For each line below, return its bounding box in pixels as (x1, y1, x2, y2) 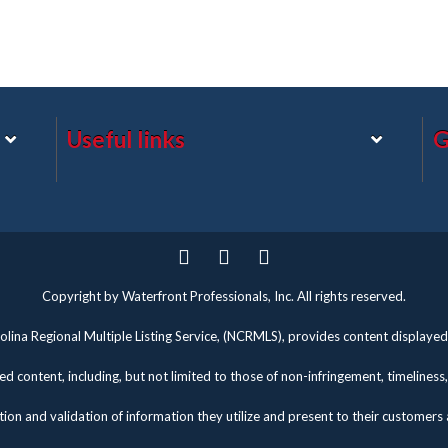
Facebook (209, 275, 299, 299)
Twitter (169, 275, 237, 299)
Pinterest (249, 275, 334, 299)
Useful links (66, 126, 185, 153)
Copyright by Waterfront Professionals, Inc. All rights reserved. (42, 288, 406, 304)
